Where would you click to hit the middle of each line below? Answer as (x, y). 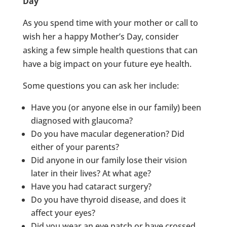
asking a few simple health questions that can (110, 50)
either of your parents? (75, 147)
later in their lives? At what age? (91, 173)
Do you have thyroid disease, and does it (108, 199)
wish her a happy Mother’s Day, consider (101, 36)
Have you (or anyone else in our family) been (116, 107)
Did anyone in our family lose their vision (109, 160)
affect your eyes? (63, 213)
